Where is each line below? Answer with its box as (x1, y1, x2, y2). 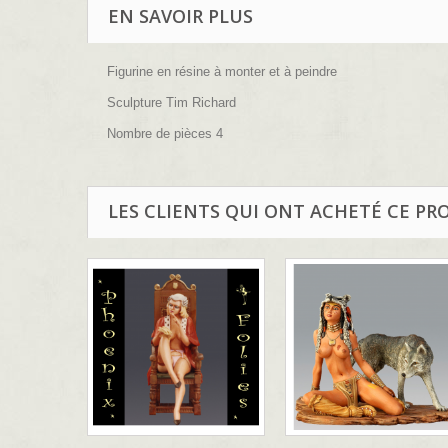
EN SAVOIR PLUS (108, 4, 253, 29)
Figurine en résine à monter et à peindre (107, 64, 337, 80)
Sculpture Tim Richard (107, 95, 236, 111)
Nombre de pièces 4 (107, 126, 223, 142)
